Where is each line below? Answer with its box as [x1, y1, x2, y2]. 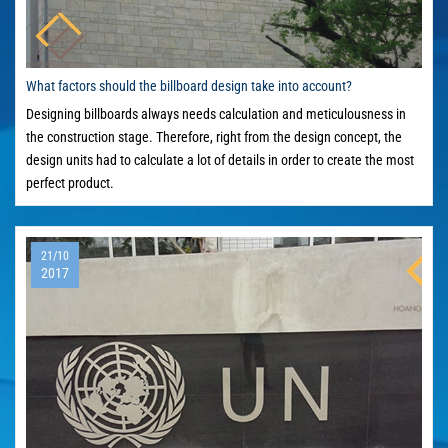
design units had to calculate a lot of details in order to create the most [26, 152, 414, 169]
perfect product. [26, 175, 114, 192]
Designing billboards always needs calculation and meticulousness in [26, 106, 406, 123]
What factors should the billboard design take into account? [26, 78, 352, 95]
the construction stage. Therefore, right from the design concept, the [26, 129, 402, 146]
